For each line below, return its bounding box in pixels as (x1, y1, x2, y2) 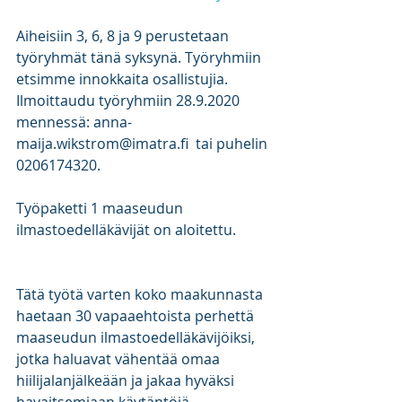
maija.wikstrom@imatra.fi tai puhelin (16, 134, 271, 153)
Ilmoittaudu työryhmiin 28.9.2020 (16, 91, 243, 110)
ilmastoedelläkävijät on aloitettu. (16, 220, 236, 240)
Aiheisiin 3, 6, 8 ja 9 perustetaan (16, 26, 232, 46)
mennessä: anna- (16, 112, 132, 132)
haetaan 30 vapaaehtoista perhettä (16, 306, 258, 326)
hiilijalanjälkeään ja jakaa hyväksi (16, 371, 238, 390)
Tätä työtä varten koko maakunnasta (16, 284, 267, 304)
